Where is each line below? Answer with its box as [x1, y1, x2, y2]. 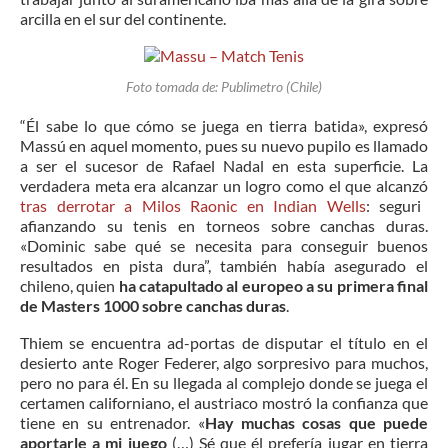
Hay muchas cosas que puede [204, 413, 428, 433]
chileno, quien [20, 276, 119, 296]
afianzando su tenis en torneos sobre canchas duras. [20, 216, 428, 236]
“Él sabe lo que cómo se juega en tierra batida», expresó [20, 116, 428, 136]
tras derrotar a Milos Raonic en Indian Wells [20, 196, 366, 216]
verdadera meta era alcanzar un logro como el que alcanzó [20, 176, 428, 196]
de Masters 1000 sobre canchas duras [20, 296, 286, 316]
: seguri [365, 196, 422, 216]
